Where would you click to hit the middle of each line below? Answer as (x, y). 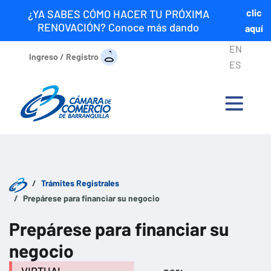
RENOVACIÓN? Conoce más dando (119, 27)
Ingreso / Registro (64, 56)
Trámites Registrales (80, 183)
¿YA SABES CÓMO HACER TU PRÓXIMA (118, 14)
